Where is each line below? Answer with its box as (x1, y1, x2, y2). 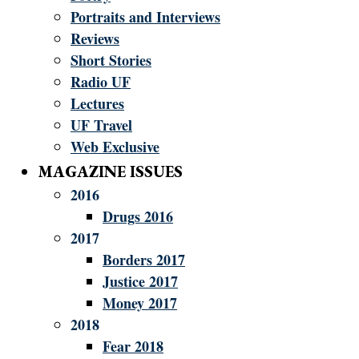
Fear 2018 (103, 336, 163, 357)
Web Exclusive (71, 136, 159, 157)
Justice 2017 (103, 271, 178, 292)
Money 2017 (103, 292, 177, 313)
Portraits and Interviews (71, 6, 220, 27)
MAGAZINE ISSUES (38, 161, 183, 182)
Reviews (71, 28, 119, 49)
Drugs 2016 (103, 206, 173, 227)
